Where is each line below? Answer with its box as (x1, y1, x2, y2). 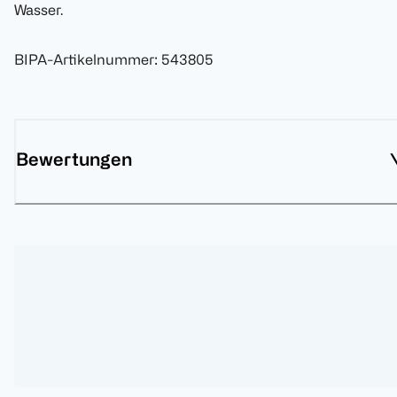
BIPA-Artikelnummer (14, 51, 154, 68)
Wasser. (14, 2, 63, 19)
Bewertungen (16, 149, 132, 170)
